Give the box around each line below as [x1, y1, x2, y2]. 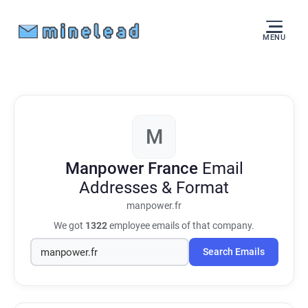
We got [54, 220, 85, 231]
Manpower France [65, 159, 202, 178]
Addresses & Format [79, 178, 229, 197]
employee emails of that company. [107, 220, 254, 231]
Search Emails [202, 246, 265, 258]
